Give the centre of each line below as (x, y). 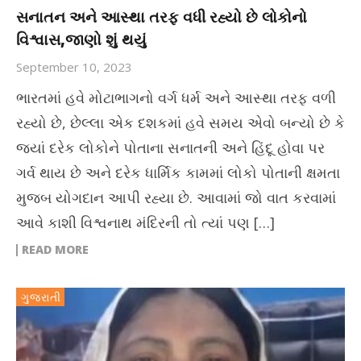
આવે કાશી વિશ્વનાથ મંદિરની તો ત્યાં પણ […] (145, 223)
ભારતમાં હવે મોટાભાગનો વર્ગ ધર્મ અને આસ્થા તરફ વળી (176, 98)
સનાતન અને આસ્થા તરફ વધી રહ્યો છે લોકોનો (162, 17)
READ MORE (55, 250)
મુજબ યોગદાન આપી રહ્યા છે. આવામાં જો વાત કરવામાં (176, 198)
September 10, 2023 (74, 67)
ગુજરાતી (41, 297)
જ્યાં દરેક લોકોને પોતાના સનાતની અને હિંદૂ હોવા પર (170, 148)
